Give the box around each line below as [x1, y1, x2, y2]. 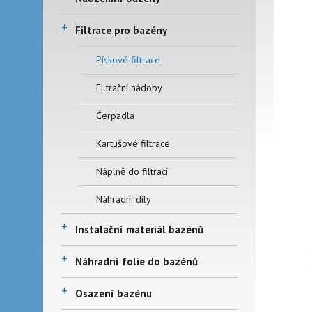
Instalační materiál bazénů [75, 223, 203, 236]
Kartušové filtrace [96, 137, 170, 150]
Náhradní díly [96, 193, 151, 205]
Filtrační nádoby [96, 81, 162, 94]
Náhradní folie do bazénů [75, 255, 198, 268]
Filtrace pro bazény [75, 24, 167, 37]
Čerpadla [96, 109, 134, 122]
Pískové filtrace [96, 54, 160, 66]
